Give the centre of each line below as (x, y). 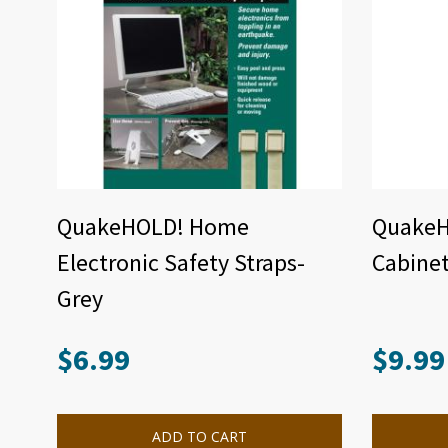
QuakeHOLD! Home (153, 226)
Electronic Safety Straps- (181, 262)
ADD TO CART (199, 436)
